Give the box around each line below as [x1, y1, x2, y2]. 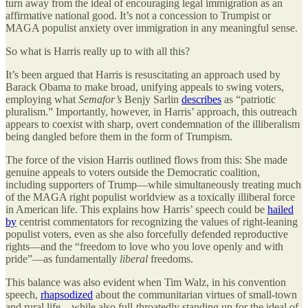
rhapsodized [41, 289, 93, 301]
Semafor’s [78, 93, 122, 106]
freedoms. [151, 253, 193, 265]
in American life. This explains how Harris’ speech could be [5, 203, 267, 216]
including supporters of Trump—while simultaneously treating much [5, 179, 301, 191]
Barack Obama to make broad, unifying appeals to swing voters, [5, 81, 284, 93]
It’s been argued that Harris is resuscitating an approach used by [5, 69, 280, 81]
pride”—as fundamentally [5, 253, 120, 265]
